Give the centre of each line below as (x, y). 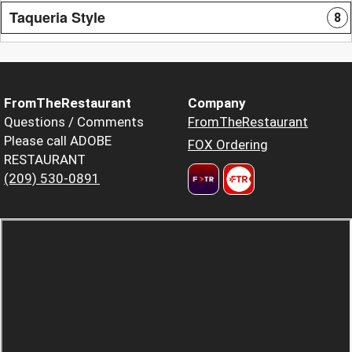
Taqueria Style (57, 17)
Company (217, 103)
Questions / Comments (74, 121)
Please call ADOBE (58, 140)
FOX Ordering (228, 144)
